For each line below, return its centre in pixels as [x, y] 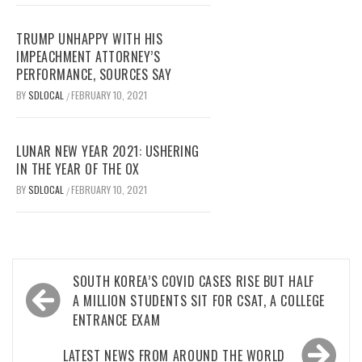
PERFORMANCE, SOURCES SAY [94, 75]
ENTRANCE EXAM [117, 320]
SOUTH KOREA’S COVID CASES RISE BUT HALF [194, 282]
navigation [67, 307]
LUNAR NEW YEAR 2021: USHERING [108, 152]
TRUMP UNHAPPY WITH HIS [89, 39]
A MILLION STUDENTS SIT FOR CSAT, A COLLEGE [199, 301]
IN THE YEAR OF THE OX [78, 169]
